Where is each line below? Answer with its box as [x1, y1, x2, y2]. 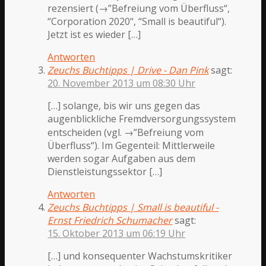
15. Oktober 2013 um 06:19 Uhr [47, 227, 186, 240]
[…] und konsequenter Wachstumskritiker [47, 249, 233, 263]
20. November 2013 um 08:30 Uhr [47, 77, 196, 90]
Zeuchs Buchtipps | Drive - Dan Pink [47, 64, 209, 77]
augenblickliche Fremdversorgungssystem [47, 112, 236, 126]
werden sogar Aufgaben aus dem [47, 152, 196, 166]
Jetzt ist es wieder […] [47, 28, 141, 42]
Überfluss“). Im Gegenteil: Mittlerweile [47, 139, 216, 153]
